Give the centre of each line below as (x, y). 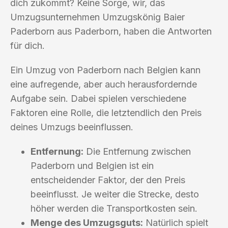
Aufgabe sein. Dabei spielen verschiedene (98, 98)
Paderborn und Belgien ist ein (92, 165)
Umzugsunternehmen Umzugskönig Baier (97, 17)
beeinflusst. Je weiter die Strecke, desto (115, 194)
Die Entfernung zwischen (137, 151)
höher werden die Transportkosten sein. (114, 208)
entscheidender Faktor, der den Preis (108, 180)
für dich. (27, 45)
